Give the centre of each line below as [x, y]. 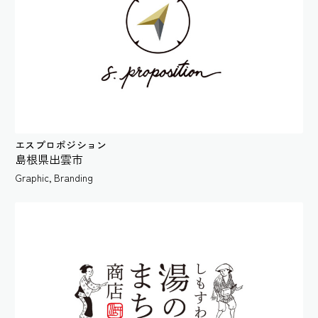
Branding [74, 178]
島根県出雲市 [49, 159]
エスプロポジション [61, 145]
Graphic [32, 178]
